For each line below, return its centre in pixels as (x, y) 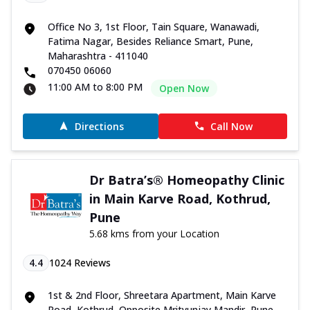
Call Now (231, 126)
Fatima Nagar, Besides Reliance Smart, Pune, (151, 41)
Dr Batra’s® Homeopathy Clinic (186, 180)
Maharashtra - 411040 (98, 55)
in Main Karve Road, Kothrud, (180, 198)
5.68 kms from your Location (154, 233)
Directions (99, 126)
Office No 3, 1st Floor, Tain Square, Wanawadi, (154, 26)
